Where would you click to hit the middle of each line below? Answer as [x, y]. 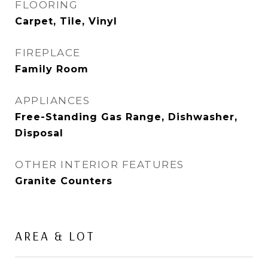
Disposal [39, 133]
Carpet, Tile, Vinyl [66, 21]
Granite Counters [64, 181]
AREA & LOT [55, 236]
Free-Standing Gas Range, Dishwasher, [126, 117]
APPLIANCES [52, 100]
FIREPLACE [48, 53]
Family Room [52, 69]
